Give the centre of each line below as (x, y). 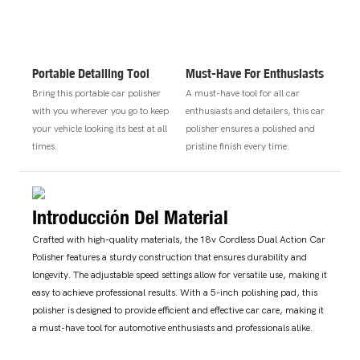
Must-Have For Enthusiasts (254, 73)
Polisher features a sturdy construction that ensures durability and (170, 258)
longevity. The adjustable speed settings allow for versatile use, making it (180, 275)
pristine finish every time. (237, 146)
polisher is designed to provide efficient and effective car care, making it (178, 311)
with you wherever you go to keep (100, 110)
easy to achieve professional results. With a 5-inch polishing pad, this (175, 293)
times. (45, 146)
